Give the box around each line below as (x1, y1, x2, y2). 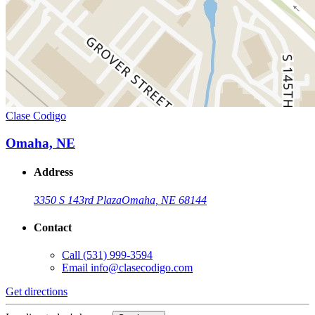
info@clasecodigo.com (91, 262, 193, 274)
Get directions (6, 285, 67, 298)
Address (34, 166, 73, 179)
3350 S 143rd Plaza (34, 193, 122, 206)
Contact (34, 221, 72, 233)
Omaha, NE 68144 (122, 193, 207, 206)
